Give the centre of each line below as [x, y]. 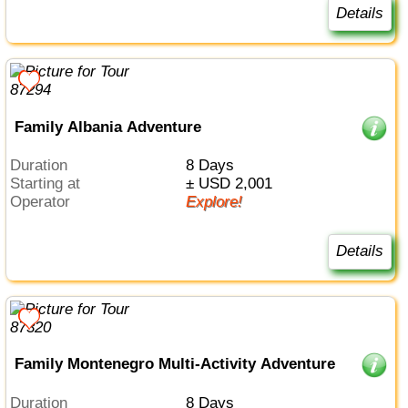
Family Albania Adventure [107, 127]
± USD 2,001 [233, 184]
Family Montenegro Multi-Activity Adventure [174, 364]
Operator [46, 202]
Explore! [219, 202]
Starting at [51, 184]
